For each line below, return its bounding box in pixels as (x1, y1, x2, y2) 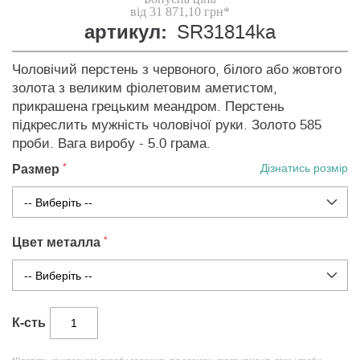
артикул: (84, 18, 167, 47)
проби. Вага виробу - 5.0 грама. (12, 135, 211, 153)
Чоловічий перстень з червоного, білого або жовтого (12, 61, 342, 79)
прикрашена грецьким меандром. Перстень (12, 98, 284, 116)
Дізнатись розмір (260, 161, 348, 177)
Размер (12, 160, 59, 179)
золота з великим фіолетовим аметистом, (12, 80, 277, 97)
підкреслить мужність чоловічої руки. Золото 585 (12, 117, 321, 134)
